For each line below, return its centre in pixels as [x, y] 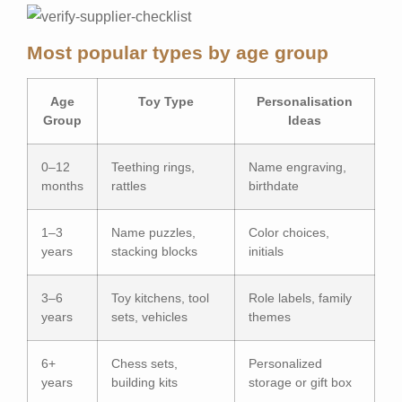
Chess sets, [144, 364]
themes [270, 317]
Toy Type [166, 102]
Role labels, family [300, 298]
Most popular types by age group [178, 53]
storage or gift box [300, 383]
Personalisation [305, 102]
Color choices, [289, 233]
